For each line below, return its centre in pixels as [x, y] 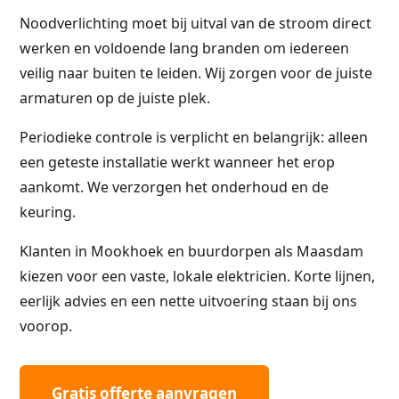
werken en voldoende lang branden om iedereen [184, 48]
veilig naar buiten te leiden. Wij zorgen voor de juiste [196, 73]
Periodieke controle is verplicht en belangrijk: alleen [194, 137]
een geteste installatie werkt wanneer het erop [177, 162]
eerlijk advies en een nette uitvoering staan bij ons [188, 301]
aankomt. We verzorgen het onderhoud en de [174, 187]
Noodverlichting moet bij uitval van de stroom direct [195, 23]
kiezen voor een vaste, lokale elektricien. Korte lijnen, [197, 276]
